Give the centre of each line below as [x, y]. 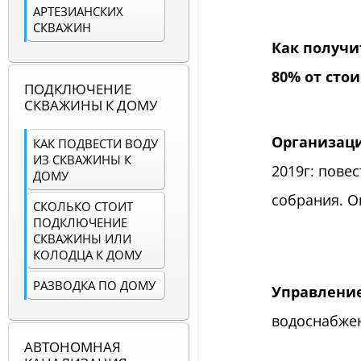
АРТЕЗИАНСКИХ [78, 12]
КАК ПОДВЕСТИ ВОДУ [95, 144]
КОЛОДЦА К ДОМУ [87, 255]
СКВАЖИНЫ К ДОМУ [91, 106]
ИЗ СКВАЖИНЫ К [82, 160]
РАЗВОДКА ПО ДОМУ [94, 286]
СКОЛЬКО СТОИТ [83, 207]
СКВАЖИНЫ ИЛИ [82, 239]
